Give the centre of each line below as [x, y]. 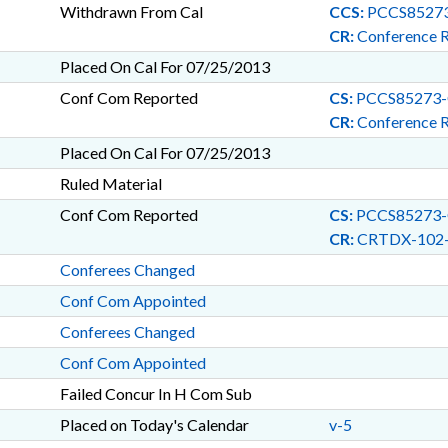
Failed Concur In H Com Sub [155, 393]
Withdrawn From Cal [131, 11]
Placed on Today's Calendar [154, 424]
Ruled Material [110, 183]
